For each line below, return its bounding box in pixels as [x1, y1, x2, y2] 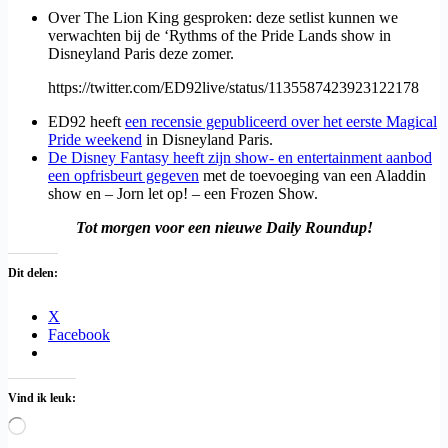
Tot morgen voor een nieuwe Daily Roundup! [75, 218, 373, 236]
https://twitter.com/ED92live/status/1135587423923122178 [48, 78, 419, 96]
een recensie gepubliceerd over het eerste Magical [125, 112, 437, 130]
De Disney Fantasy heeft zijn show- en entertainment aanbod [48, 148, 432, 166]
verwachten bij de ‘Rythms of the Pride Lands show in [48, 26, 391, 44]
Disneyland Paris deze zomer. [48, 44, 234, 62]
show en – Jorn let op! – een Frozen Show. [48, 184, 318, 202]
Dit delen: [8, 265, 58, 280]
